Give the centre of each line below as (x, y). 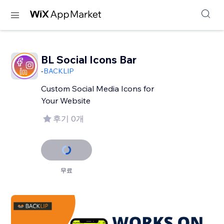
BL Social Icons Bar (89, 59)
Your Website (66, 100)
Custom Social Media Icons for (98, 88)
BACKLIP (59, 71)
